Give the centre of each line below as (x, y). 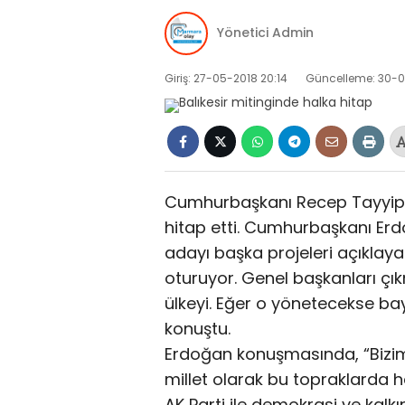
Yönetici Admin (265, 33)
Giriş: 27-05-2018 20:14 (226, 78)
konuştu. (198, 328)
